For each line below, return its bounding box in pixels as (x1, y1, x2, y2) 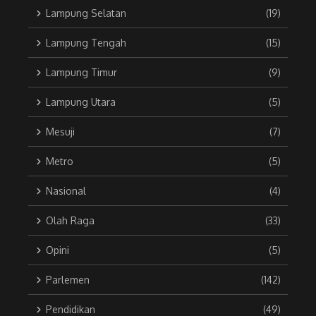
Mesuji (46, 126, 75, 138)
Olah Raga (46, 214, 95, 227)
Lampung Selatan (46, 7, 126, 20)
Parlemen (46, 274, 90, 286)
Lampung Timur (46, 66, 117, 79)
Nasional (46, 185, 86, 197)
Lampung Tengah (46, 37, 126, 49)
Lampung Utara (46, 96, 116, 109)
